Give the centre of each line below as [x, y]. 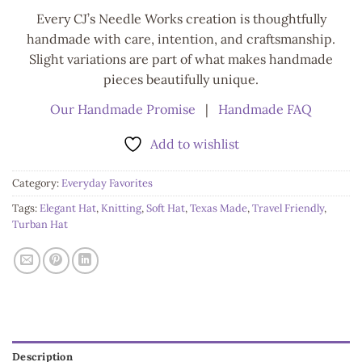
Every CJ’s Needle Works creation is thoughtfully [181, 19]
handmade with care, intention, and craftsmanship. [181, 39]
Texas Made [219, 208]
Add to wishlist [195, 144]
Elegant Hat [68, 208]
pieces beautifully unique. [181, 80]
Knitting [121, 208]
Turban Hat [40, 225]
